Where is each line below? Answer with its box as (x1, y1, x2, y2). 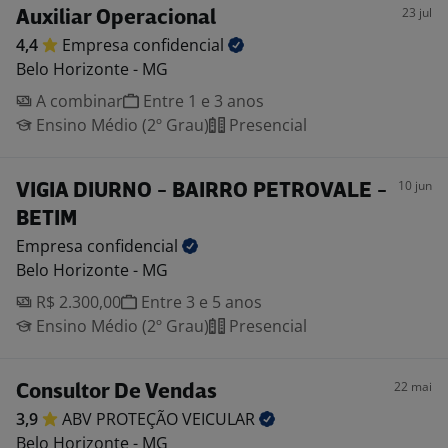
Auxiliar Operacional (16, 8, 216, 29)
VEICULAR (182, 408, 259, 430)
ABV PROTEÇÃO (62, 408, 182, 430)
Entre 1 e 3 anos (139, 90, 264, 112)
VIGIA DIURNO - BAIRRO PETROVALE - (16, 181, 387, 202)
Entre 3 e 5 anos (137, 291, 262, 313)
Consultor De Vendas (16, 382, 217, 403)
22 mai (394, 378, 432, 395)
